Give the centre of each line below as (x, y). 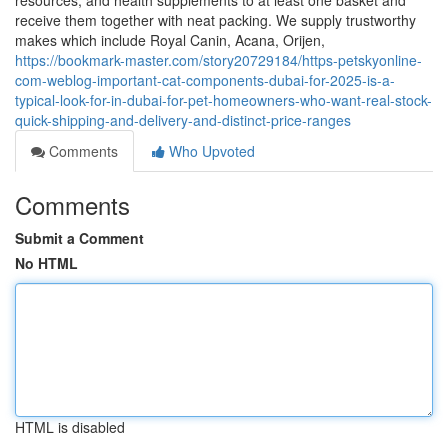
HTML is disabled (70, 427)
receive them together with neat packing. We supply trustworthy (215, 20)
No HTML (46, 263)
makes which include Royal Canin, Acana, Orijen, (170, 40)
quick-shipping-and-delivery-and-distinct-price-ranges (183, 120)
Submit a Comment (79, 238)
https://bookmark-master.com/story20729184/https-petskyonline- (218, 60)
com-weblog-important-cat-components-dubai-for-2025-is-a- (205, 80)
